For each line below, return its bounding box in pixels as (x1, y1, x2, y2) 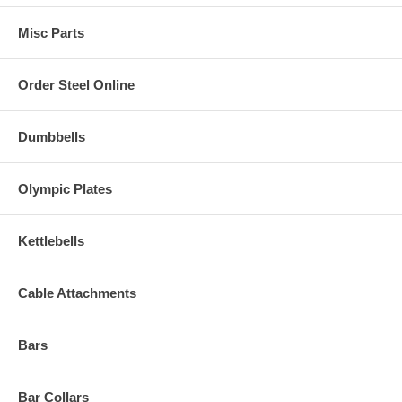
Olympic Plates (18, 181, 112, 197)
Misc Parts (18, 25, 84, 41)
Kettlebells (18, 233, 84, 249)
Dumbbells (18, 129, 85, 145)
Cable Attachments (18, 285, 136, 301)
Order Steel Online (18, 77, 135, 93)
